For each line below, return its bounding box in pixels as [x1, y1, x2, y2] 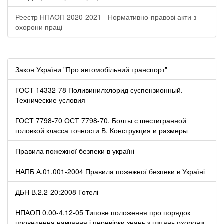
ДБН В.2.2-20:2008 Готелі [15, 186, 98, 197]
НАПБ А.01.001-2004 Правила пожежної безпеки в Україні [15, 166, 205, 176]
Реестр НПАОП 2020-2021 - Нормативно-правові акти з [15, 11, 196, 22]
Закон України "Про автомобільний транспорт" [15, 64, 167, 74]
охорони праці [15, 21, 62, 32]
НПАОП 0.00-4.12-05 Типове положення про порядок [15, 207, 190, 217]
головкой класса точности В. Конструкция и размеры [15, 125, 188, 135]
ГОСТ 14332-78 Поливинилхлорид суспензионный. [15, 84, 183, 95]
